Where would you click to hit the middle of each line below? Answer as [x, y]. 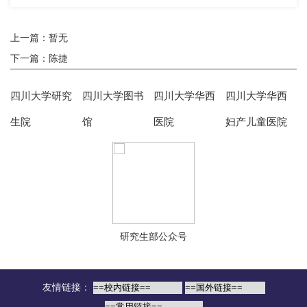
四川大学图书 [113, 95]
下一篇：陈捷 [39, 59]
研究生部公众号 [153, 236]
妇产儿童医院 [256, 121]
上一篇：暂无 [39, 38]
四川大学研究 [41, 95]
